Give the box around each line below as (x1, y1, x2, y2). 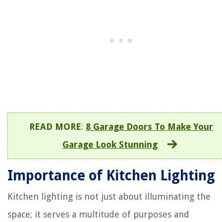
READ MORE (29, 121, 81, 132)
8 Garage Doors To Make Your (86, 121, 213, 132)
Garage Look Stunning (62, 139, 158, 150)
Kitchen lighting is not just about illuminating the (7, 191, 211, 202)
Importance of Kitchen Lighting (7, 167, 215, 184)
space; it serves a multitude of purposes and (7, 209, 189, 220)
